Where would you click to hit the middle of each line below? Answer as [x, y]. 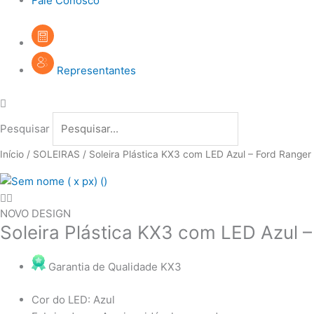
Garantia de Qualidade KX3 [115, 267]
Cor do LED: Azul [73, 299]
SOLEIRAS [56, 155]
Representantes [96, 71]
